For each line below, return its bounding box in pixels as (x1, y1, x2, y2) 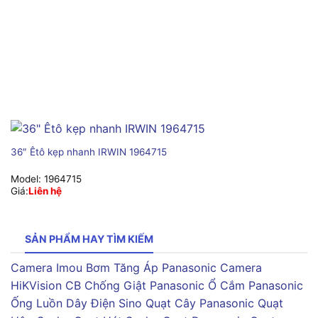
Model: (10, 173, 44, 185)
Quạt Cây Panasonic (146, 296, 254, 311)
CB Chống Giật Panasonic (65, 278, 204, 293)
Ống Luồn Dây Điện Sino (11, 296, 142, 311)
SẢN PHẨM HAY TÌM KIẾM (25, 232, 153, 245)
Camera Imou (11, 261, 82, 275)
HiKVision (11, 278, 62, 293)
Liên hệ (28, 185, 62, 197)
